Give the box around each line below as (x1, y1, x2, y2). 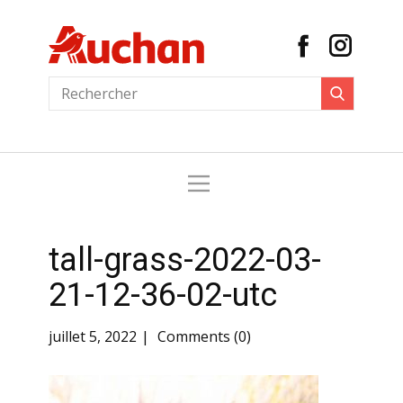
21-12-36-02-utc (49, 276, 277, 314)
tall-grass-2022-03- (49, 241, 321, 279)
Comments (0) (154, 327, 251, 347)
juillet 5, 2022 (49, 327, 137, 347)
